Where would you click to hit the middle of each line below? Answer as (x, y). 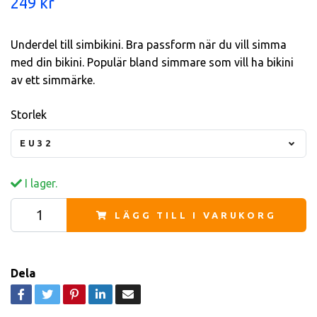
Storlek (29, 114)
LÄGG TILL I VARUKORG (196, 215)
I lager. (40, 183)
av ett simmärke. (53, 80)
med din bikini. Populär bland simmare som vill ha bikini (152, 62)
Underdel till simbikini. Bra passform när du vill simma (149, 44)
